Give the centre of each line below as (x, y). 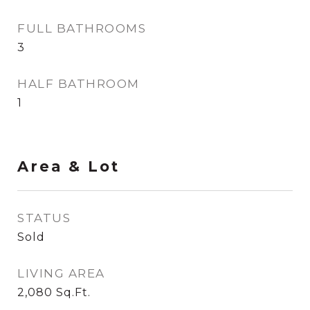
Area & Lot (69, 166)
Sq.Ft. (73, 292)
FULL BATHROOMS (82, 28)
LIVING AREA (61, 273)
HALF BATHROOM (79, 84)
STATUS (44, 218)
